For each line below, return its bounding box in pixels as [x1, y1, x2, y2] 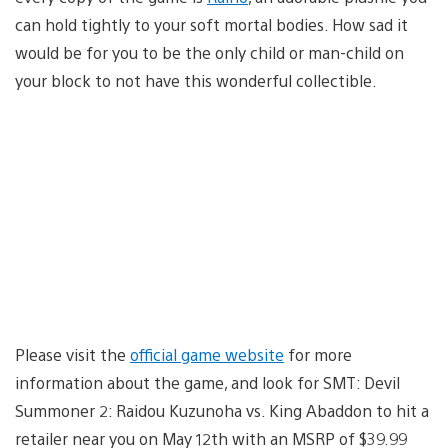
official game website [130, 343, 284, 365]
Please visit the [15, 343, 130, 365]
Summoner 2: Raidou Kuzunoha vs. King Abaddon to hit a [15, 399, 429, 421]
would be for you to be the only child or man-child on [15, 41, 404, 63]
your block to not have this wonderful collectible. [15, 69, 377, 91]
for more [284, 343, 352, 365]
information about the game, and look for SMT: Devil [15, 371, 400, 393]
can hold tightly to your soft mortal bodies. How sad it [15, 13, 408, 35]
